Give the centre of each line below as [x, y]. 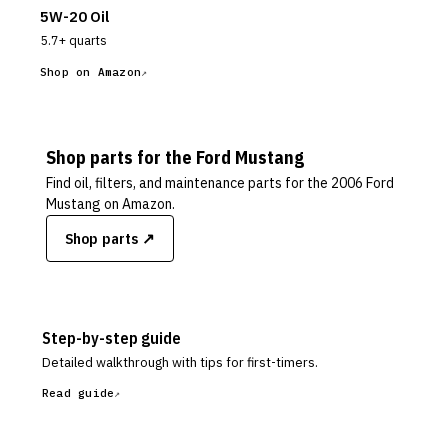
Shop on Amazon [91, 72]
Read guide [78, 393]
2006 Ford [362, 183]
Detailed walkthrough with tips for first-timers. [180, 362]
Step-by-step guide [111, 338]
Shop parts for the [121, 157]
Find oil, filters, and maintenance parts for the [188, 183]
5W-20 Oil [74, 16]
